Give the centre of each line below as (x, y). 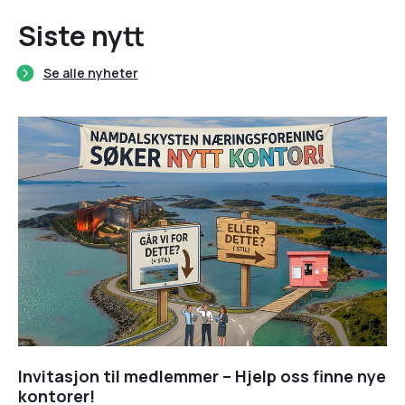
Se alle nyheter (90, 73)
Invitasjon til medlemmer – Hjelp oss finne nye (202, 376)
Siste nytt (81, 36)
